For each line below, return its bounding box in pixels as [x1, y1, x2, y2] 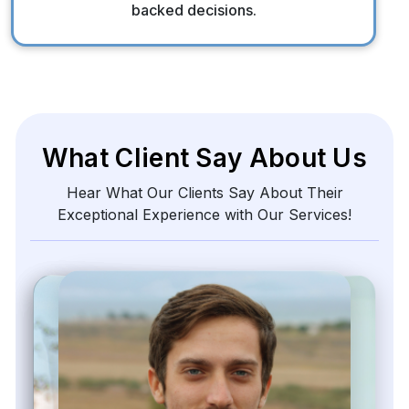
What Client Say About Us [41, 142, 368, 173]
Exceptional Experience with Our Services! [58, 204, 351, 224]
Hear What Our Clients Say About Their [66, 183, 343, 202]
